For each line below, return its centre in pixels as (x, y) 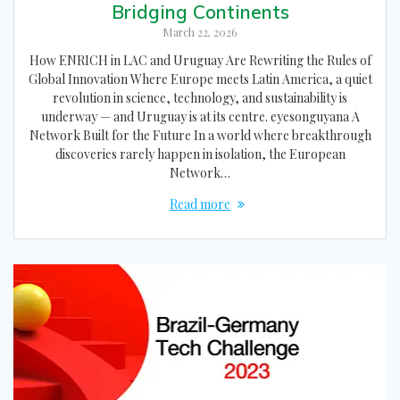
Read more (200, 204)
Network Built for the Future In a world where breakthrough (200, 135)
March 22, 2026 (200, 32)
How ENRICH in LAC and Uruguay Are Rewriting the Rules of (200, 60)
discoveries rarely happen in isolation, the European (200, 154)
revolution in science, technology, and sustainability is (200, 97)
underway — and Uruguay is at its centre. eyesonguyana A (200, 116)
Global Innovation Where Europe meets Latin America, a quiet (200, 79)
